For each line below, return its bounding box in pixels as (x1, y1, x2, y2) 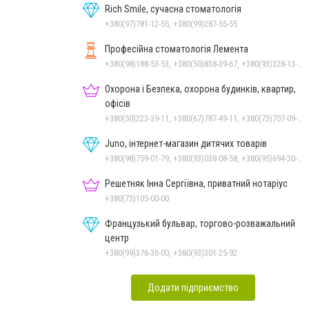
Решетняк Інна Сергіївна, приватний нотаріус (105, 177, 288, 189)
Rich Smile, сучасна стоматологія (105, 3, 241, 14)
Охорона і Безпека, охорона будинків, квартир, (105, 83, 296, 94)
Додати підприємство (148, 281, 239, 293)
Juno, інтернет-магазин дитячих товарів (105, 137, 267, 149)
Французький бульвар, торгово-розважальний (105, 217, 295, 229)
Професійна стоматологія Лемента (105, 43, 248, 54)
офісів (105, 97, 130, 109)
